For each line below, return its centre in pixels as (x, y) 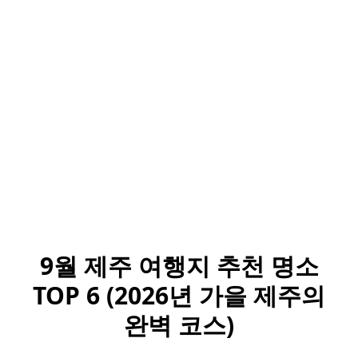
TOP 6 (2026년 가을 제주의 (179, 295)
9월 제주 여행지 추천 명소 (179, 266)
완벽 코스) (179, 325)
